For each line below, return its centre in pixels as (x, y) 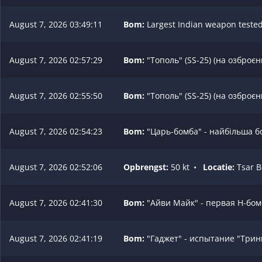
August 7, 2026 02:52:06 (56, 167)
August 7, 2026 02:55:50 (56, 95)
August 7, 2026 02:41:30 (56, 202)
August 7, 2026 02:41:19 (56, 238)
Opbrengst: (146, 167)
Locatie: (219, 167)
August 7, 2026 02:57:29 (56, 60)
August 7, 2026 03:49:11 (56, 24)
